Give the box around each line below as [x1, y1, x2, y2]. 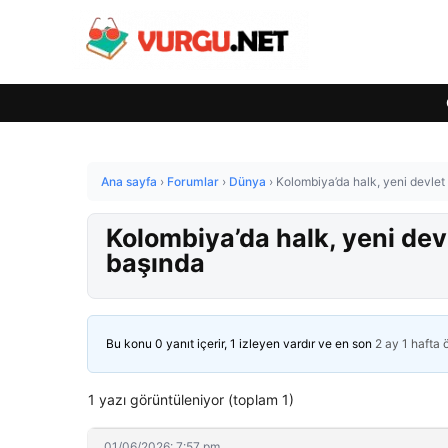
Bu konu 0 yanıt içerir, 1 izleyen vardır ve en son [106, 336, 375, 351]
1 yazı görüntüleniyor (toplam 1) [88, 391, 294, 408]
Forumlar [167, 174, 219, 189]
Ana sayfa [101, 174, 157, 189]
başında [106, 248, 205, 278]
